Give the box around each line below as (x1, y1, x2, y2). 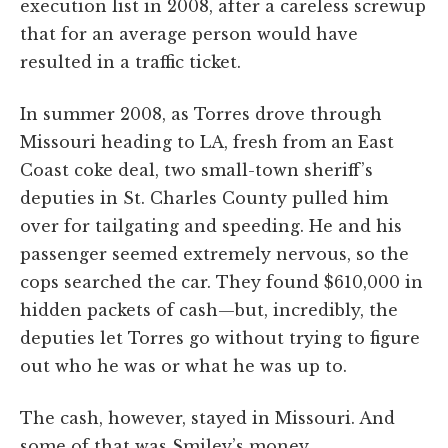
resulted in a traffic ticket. (20, 51, 241, 72)
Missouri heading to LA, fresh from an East (20, 131, 394, 152)
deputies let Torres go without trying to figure (20, 327, 420, 348)
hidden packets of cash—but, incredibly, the (20, 299, 398, 320)
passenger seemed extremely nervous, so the (20, 243, 409, 264)
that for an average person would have (20, 23, 358, 44)
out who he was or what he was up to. (20, 355, 347, 376)
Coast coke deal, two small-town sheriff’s (20, 159, 373, 180)
